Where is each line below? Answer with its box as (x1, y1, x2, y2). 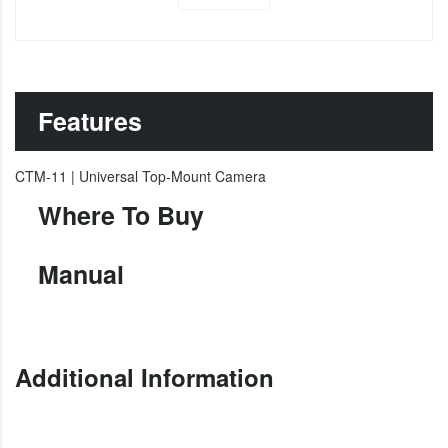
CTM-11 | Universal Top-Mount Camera (15, 166, 266, 187)
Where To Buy (38, 197, 204, 234)
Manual (38, 256, 124, 293)
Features (38, 103, 142, 140)
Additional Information (15, 359, 274, 394)
